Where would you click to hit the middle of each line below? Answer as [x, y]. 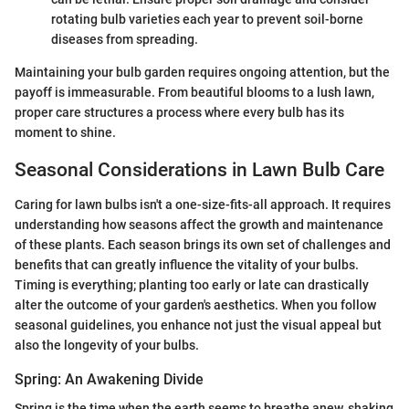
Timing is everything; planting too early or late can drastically [192, 285]
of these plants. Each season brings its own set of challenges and [203, 245]
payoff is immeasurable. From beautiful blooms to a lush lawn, [194, 92]
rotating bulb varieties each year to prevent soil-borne [207, 19]
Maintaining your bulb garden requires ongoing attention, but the [202, 72]
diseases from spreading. [125, 39]
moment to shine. [65, 132]
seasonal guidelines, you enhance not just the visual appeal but [198, 325]
